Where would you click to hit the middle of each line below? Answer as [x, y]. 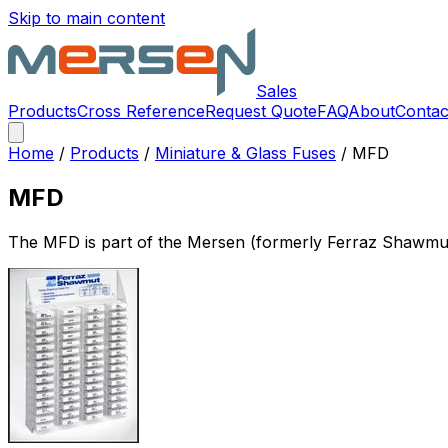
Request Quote [261, 111]
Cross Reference [141, 111]
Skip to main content [86, 18]
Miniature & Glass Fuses [245, 153]
